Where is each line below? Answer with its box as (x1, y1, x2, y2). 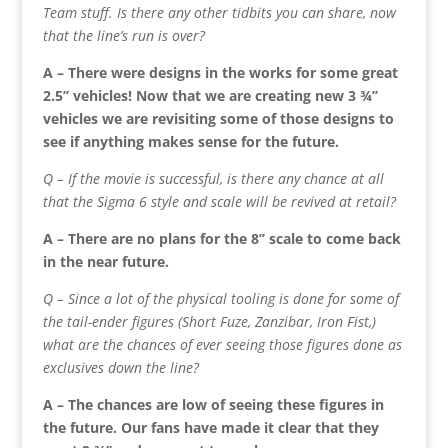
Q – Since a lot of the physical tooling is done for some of (42, 288, 399, 308)
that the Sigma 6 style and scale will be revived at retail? (42, 191, 396, 211)
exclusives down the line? (42, 357, 199, 377)
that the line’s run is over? (42, 25, 205, 45)
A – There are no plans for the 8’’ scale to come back (42, 228, 401, 248)
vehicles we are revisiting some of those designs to (42, 108, 394, 128)
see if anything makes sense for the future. (42, 131, 339, 151)
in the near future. (42, 251, 169, 271)
